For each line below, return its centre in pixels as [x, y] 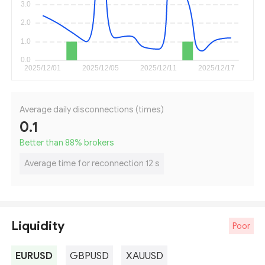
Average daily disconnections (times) [92, 109]
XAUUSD [144, 256]
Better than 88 [47, 142]
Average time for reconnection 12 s [92, 164]
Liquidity [38, 226]
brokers [98, 142]
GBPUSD [89, 256]
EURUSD [34, 256]
